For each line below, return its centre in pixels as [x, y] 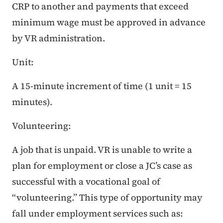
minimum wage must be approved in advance [109, 22]
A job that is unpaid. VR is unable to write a [102, 150]
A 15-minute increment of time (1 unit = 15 [102, 86]
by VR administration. [58, 38]
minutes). [32, 102]
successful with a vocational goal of [86, 182]
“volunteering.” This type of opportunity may [107, 198]
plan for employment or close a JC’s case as [102, 166]
